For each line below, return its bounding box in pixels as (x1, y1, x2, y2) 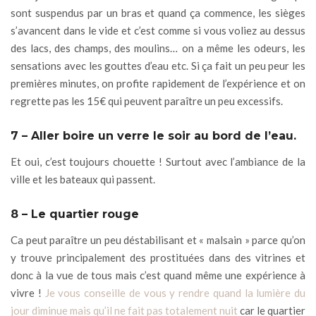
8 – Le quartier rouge (11, 207, 139, 221)
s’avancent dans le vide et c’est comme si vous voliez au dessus (11, 23, 305, 37)
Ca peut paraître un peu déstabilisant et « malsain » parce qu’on (11, 233, 305, 246)
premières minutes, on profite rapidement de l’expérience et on (11, 76, 305, 90)
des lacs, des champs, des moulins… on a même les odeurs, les (11, 41, 305, 54)
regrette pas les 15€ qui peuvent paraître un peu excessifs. (11, 94, 283, 107)
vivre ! (11, 286, 45, 299)
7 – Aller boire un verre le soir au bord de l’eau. (11, 128, 296, 142)
